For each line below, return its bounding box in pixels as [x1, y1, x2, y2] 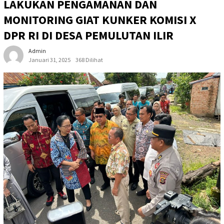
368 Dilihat [75, 56, 103, 64]
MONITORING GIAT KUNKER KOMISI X [3, 12, 196, 28]
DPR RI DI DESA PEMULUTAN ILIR [3, 27, 173, 43]
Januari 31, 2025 [28, 56, 70, 64]
